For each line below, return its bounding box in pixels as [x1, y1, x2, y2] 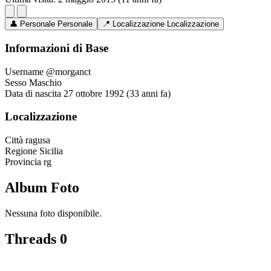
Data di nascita [5, 88, 61, 99]
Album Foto [5, 180, 79, 196]
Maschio [29, 77, 62, 88]
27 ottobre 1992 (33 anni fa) [64, 88, 171, 99]
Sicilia [39, 146, 63, 157]
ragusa [25, 135, 50, 146]
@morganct [46, 66, 91, 77]
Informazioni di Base [5, 42, 108, 55]
